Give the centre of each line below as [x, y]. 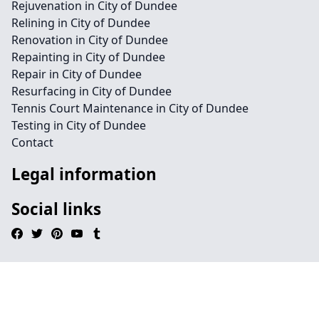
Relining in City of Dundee [81, 23]
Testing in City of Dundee [79, 125]
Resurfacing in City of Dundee [91, 91]
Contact [32, 142]
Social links [56, 209]
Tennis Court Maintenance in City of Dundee [130, 108]
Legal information [84, 174]
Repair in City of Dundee [77, 74]
